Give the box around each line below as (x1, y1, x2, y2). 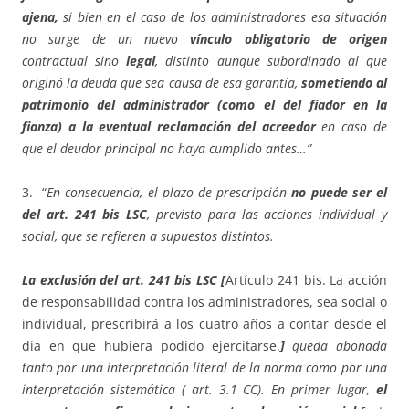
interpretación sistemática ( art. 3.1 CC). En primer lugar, (22, 381, 376, 399)
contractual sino (22, 52, 127, 70)
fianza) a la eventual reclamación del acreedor (22, 118, 316, 136)
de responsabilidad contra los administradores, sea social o (22, 293, 387, 311)
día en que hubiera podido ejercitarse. (22, 337, 280, 355)
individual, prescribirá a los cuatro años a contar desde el (22, 315, 387, 333)
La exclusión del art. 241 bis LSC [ (22, 271, 226, 289)
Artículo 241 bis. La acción (225, 271, 388, 289)
